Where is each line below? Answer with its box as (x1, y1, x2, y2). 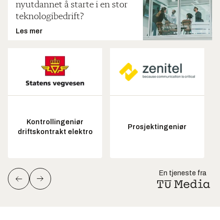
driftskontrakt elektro (17, 128, 93, 136)
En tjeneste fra (159, 169, 206, 177)
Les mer (16, 27, 43, 35)
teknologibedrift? (16, 12, 83, 22)
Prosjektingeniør (128, 123, 187, 131)
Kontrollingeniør (27, 118, 83, 126)
